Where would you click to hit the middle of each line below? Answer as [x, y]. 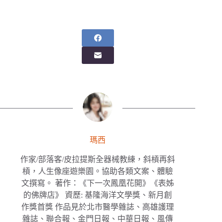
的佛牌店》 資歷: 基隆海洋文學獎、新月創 [98, 195]
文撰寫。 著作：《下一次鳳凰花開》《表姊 [98, 183]
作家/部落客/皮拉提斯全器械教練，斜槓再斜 [98, 159]
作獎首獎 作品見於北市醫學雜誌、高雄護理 [98, 207]
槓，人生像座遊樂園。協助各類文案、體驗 [98, 171]
